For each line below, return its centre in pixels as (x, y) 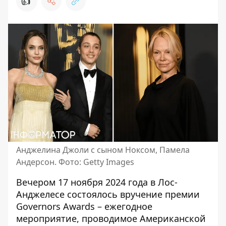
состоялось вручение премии (133, 194)
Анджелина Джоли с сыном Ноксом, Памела (103, 150)
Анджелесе (42, 194)
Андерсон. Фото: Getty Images (75, 162)
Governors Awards (55, 206)
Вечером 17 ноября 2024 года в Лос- (97, 182)
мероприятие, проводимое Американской (111, 218)
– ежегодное (124, 206)
